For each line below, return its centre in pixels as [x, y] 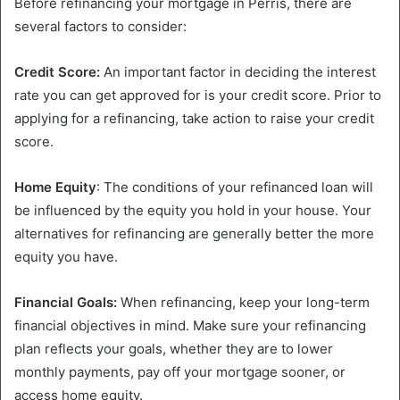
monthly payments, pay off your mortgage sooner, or [180, 372]
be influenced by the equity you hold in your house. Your [193, 211]
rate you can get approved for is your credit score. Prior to [198, 96]
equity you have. [66, 257]
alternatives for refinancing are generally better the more [194, 234]
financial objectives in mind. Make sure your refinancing [190, 326]
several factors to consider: [100, 27]
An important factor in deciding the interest [238, 72]
